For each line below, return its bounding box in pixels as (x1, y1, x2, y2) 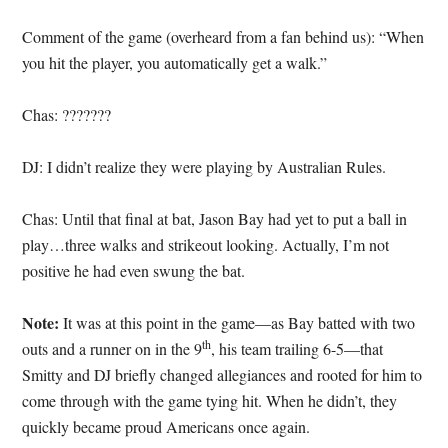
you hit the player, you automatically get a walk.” (22, 52, 328, 73)
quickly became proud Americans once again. (22, 416, 311, 437)
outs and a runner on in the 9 (22, 338, 203, 359)
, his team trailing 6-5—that (211, 338, 384, 359)
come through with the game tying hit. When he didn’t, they (22, 390, 398, 411)
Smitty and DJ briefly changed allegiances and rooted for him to (22, 364, 423, 385)
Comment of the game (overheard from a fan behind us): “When (22, 26, 425, 47)
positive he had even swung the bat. (22, 260, 246, 281)
